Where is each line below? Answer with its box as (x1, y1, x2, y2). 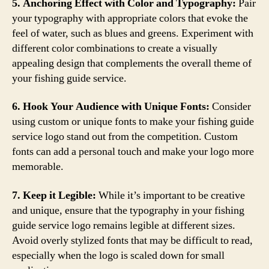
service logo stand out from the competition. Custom (12, 130, 238, 144)
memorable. (12, 160, 64, 174)
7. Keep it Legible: (12, 188, 96, 202)
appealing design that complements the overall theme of (12, 56, 252, 70)
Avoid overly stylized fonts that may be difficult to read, (12, 233, 253, 247)
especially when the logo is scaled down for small (12, 248, 225, 262)
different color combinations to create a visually (12, 41, 217, 55)
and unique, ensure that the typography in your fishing (12, 203, 244, 217)
